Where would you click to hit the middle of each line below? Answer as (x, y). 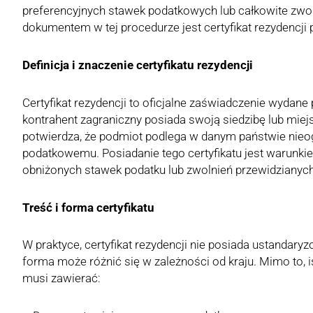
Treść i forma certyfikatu (88, 207)
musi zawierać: (61, 278)
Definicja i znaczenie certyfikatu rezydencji (138, 65)
